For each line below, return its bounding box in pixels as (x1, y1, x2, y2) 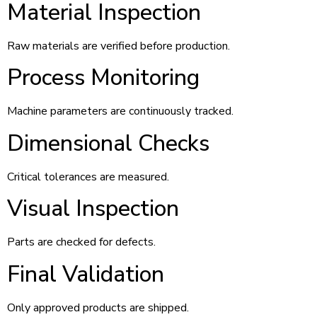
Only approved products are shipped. (7, 299, 189, 316)
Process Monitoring (7, 62, 200, 93)
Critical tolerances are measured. (7, 168, 169, 185)
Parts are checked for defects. (7, 234, 156, 250)
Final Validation (7, 258, 164, 289)
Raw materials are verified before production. (7, 38, 230, 54)
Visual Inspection (7, 193, 179, 224)
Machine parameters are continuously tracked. (7, 103, 234, 120)
